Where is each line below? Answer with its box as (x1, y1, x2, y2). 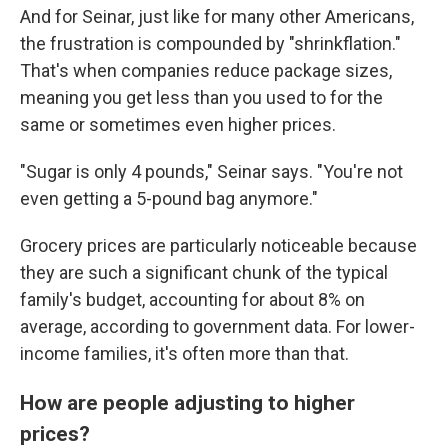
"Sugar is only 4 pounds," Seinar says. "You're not (20, 161, 403, 182)
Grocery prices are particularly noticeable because (20, 235, 417, 256)
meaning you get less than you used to (20, 87, 326, 108)
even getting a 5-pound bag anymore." (20, 188, 318, 209)
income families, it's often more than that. (20, 343, 349, 364)
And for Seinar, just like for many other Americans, (20, 6, 414, 27)
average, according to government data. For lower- (20, 316, 415, 337)
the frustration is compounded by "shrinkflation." (20, 33, 401, 54)
